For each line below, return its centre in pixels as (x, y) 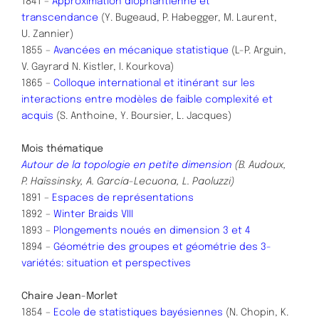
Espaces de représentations (123, 198)
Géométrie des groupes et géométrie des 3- (162, 247)
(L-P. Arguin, (257, 50)
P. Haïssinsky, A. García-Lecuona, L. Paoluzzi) (128, 181)
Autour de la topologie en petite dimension (127, 165)
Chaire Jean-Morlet (69, 296)
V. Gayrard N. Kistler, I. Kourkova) (98, 67)
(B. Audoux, (259, 165)
